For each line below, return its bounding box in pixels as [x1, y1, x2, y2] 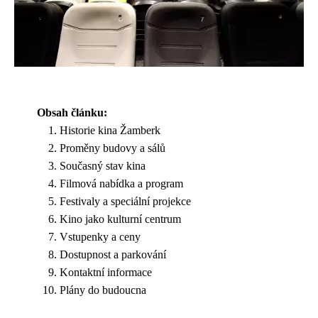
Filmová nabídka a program [60, 177, 183, 190]
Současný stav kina [60, 159, 146, 172]
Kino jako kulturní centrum [60, 212, 181, 225]
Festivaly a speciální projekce [60, 194, 191, 207]
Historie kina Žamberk [60, 124, 160, 136]
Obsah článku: [37, 106, 107, 119]
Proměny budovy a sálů [60, 141, 165, 154]
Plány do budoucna [60, 283, 146, 296]
